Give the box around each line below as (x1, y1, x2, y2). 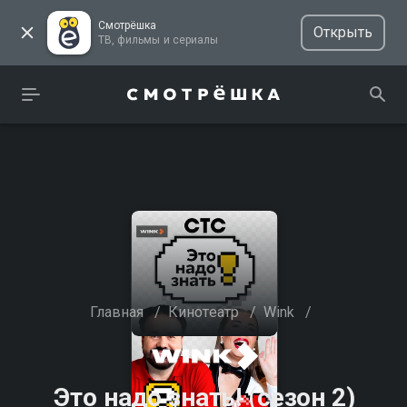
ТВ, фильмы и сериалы (172, 34, 218, 46)
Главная (89, 303, 144, 321)
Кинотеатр (168, 303, 239, 321)
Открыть (313, 24, 372, 41)
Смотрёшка (98, 19, 157, 32)
